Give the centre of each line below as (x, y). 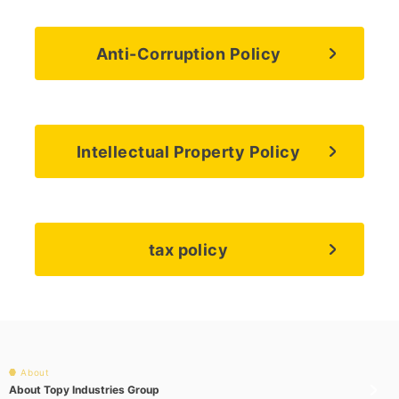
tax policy (188, 249)
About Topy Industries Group (84, 390)
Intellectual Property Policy (188, 151)
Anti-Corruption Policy (188, 53)
